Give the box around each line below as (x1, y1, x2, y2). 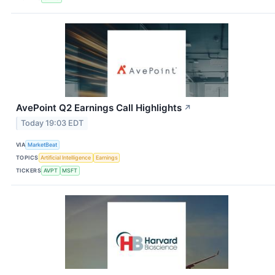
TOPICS (16, 153, 39, 161)
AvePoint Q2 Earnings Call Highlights (16, 101, 182, 114)
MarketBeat (28, 141, 58, 148)
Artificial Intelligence (41, 153, 91, 161)
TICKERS (16, 166, 42, 174)
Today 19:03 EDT (21, 118, 84, 128)
